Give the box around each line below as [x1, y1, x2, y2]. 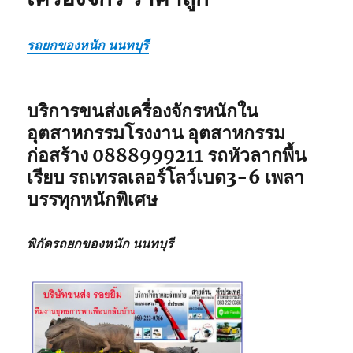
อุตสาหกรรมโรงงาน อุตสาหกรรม [27, 121, 286, 144]
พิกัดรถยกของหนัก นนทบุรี [27, 235, 174, 251]
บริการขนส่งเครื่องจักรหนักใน [27, 98, 259, 122]
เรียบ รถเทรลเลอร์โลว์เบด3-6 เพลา [27, 165, 305, 188]
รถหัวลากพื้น [203, 143, 307, 166]
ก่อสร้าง [27, 143, 93, 166]
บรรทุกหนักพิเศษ [27, 187, 158, 210]
